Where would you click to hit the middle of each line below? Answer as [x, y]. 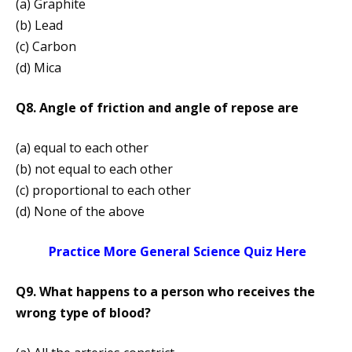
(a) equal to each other [82, 148]
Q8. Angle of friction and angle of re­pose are [157, 108]
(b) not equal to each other [94, 169]
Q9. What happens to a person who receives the [165, 292]
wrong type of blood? [83, 313]
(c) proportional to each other [103, 191]
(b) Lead [39, 26]
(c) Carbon [46, 47]
